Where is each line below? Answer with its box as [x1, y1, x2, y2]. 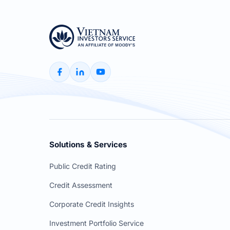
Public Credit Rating [49, 162, 116, 171]
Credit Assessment [49, 181, 112, 190]
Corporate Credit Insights [49, 200, 134, 209]
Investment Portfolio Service [49, 219, 144, 228]
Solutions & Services [49, 140, 127, 150]
